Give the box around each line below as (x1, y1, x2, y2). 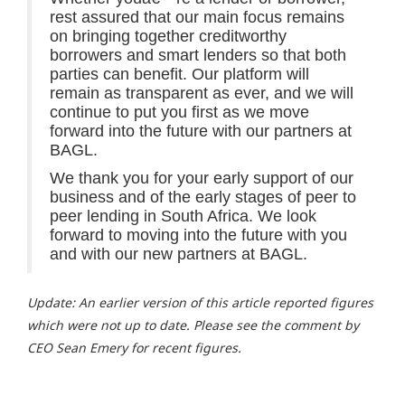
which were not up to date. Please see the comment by (27, 316, 359, 334)
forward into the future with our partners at (50, 122, 352, 140)
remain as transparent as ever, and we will (50, 84, 353, 102)
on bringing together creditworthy (50, 27, 287, 45)
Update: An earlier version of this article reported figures (27, 294, 373, 311)
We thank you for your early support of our (50, 169, 353, 187)
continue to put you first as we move (50, 103, 309, 121)
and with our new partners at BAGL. (50, 245, 307, 263)
